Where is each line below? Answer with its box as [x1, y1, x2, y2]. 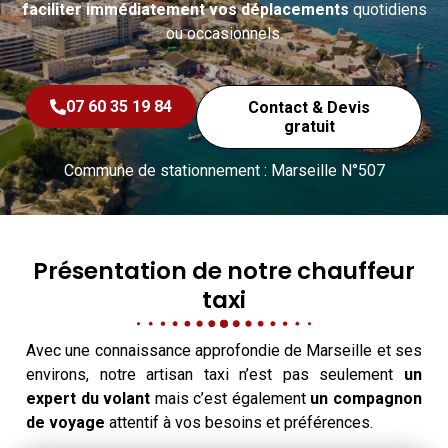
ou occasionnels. [165, 23, 283, 43]
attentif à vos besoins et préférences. [105, 413, 373, 433]
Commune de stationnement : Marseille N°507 [63, 161, 385, 181]
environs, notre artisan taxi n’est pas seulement [26, 365, 404, 385]
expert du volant [26, 389, 151, 409]
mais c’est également [150, 389, 306, 409]
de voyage [26, 413, 105, 433]
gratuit [283, 117, 335, 137]
